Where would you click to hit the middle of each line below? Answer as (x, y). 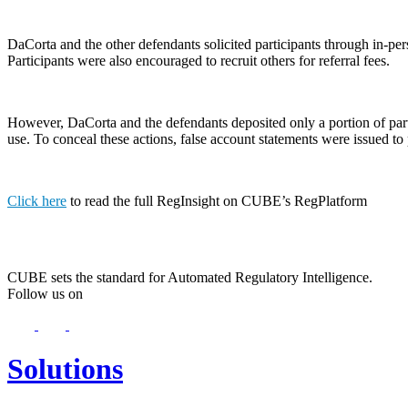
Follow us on (45, 293)
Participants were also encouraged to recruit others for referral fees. (200, 60)
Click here (37, 200)
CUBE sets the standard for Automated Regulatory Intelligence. (190, 277)
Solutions (65, 369)
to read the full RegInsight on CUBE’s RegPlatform (217, 200)
